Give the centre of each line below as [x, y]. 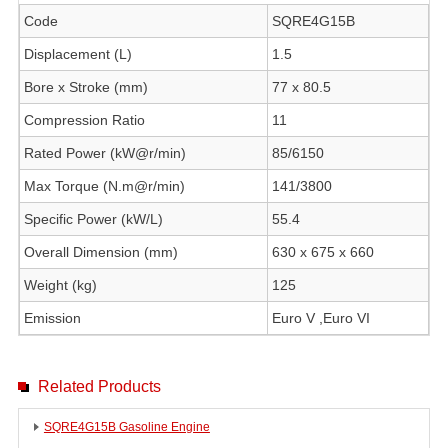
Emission [52, 318]
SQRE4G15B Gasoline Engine [126, 427]
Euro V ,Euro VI [320, 318]
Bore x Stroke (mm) [85, 87]
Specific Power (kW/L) [93, 219]
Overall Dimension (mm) [100, 252]
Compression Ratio [84, 120]
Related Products [99, 386]
